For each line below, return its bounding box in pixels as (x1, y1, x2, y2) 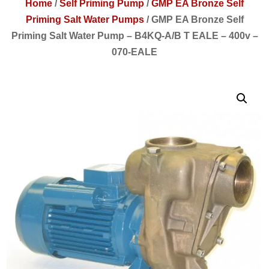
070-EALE (112, 46, 157, 57)
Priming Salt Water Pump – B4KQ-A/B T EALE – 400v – (11, 30, 258, 41)
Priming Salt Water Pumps (25, 14, 144, 25)
